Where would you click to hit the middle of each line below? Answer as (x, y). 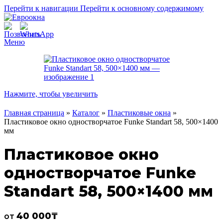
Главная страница (34, 113)
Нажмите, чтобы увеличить (51, 94)
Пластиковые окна (139, 113)
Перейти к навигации (42, 8)
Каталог (86, 113)
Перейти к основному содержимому (142, 8)
